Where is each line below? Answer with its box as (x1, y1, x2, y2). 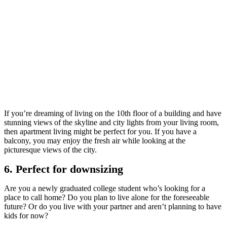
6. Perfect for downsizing (4, 162, 126, 175)
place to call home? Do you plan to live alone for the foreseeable (4, 193, 209, 202)
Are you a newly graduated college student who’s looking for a (4, 183, 205, 193)
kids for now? (4, 211, 50, 220)
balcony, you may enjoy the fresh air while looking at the (4, 136, 185, 145)
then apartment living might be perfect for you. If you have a (4, 127, 197, 136)
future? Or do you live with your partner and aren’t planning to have (4, 202, 221, 211)
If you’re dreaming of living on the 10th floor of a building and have (4, 108, 221, 118)
